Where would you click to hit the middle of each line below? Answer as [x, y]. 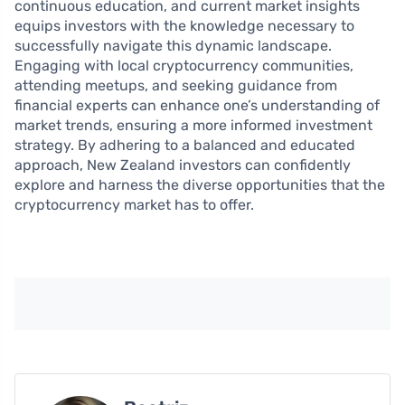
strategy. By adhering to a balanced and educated [185, 145]
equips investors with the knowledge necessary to [184, 25]
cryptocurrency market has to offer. [134, 204]
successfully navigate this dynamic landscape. [173, 45]
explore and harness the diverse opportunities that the [200, 184]
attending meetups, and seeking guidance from [176, 85]
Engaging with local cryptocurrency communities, [184, 65]
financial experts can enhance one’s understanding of [197, 105]
